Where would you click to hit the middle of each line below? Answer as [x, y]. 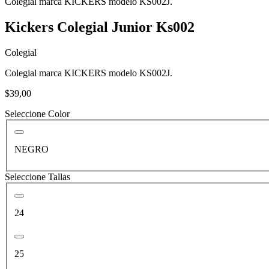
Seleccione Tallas [38, 177]
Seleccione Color [37, 113]
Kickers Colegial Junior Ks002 [100, 27]
